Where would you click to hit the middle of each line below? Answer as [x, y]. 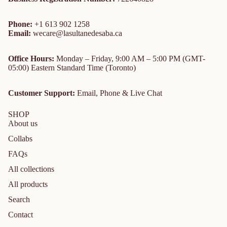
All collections [31, 169]
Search [19, 199]
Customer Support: [42, 93]
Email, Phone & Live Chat [119, 93]
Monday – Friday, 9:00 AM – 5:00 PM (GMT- [131, 58]
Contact [21, 214]
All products [28, 184]
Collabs [20, 138]
